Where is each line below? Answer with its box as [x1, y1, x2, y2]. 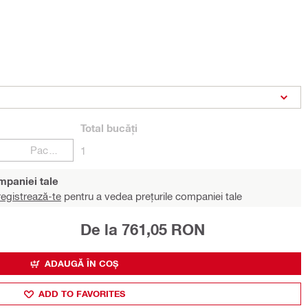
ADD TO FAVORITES [38, 288, 125, 299]
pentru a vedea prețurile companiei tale [61, 190, 242, 202]
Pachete [48, 144, 59, 156]
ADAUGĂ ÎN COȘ [45, 258, 118, 269]
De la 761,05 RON [80, 221, 205, 239]
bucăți [104, 122, 137, 134]
